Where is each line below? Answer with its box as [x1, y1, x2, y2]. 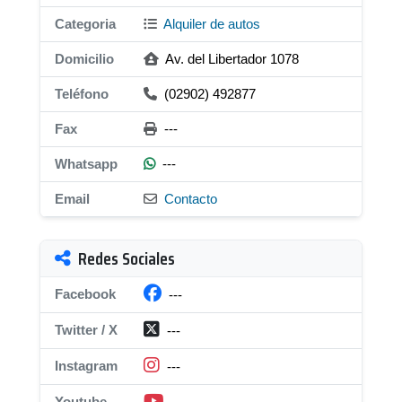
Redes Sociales [78, 244, 175, 273]
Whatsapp [55, 156, 118, 171]
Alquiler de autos [161, 16, 260, 31]
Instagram [55, 358, 118, 373]
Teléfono [55, 86, 109, 101]
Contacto [164, 191, 217, 206]
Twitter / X [55, 322, 118, 337]
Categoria [55, 16, 116, 31]
